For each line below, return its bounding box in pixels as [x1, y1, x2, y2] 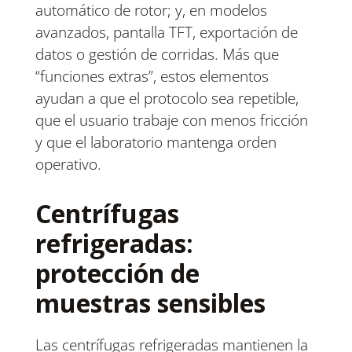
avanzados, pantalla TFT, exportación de [35, 22, 298, 43]
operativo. [35, 154, 101, 175]
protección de [35, 256, 200, 291]
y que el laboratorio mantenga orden [35, 132, 277, 153]
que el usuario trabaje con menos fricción [35, 110, 308, 131]
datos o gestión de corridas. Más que [35, 44, 279, 65]
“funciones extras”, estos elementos [35, 66, 269, 87]
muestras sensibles [35, 286, 266, 321]
